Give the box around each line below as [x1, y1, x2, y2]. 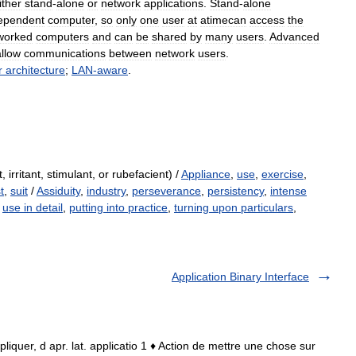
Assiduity [37, 184, 80, 197]
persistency [207, 184, 264, 197]
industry [87, 184, 126, 197]
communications [24, 47, 106, 60]
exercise [261, 168, 304, 180]
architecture [6, 64, 65, 76]
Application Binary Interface [172, 270, 309, 283]
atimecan [200, 14, 246, 26]
